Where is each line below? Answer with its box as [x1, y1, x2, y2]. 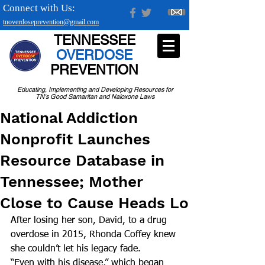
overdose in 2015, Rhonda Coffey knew [11, 230, 179, 240]
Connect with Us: [3, 2, 75, 14]
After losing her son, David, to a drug [11, 216, 170, 225]
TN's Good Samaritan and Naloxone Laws [35, 92, 154, 101]
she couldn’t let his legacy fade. [11, 244, 141, 254]
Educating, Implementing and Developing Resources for [17, 85, 173, 93]
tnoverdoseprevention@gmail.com [3, 18, 99, 26]
